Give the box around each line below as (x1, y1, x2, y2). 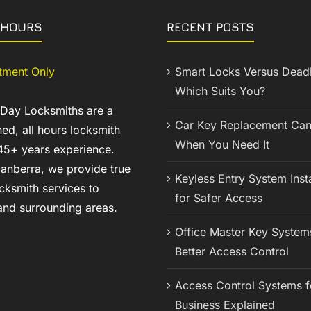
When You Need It (175, 137, 269, 152)
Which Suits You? (175, 84, 265, 99)
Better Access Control (175, 244, 289, 259)
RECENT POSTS (167, 20, 254, 35)
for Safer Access (175, 191, 262, 205)
